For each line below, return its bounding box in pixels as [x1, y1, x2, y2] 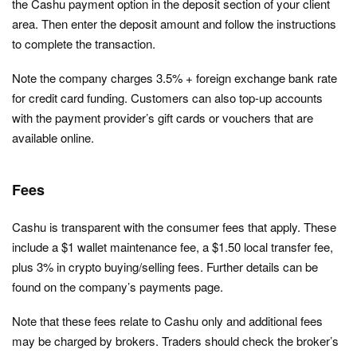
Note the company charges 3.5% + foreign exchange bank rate [12, 69, 337, 87]
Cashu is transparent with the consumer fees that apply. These [12, 218, 336, 236]
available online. [12, 129, 94, 147]
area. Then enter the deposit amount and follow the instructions [12, 15, 336, 33]
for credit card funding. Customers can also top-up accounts [12, 89, 323, 107]
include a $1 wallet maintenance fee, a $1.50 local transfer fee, [12, 238, 333, 256]
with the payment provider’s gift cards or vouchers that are [12, 109, 313, 127]
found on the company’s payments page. [12, 278, 223, 296]
